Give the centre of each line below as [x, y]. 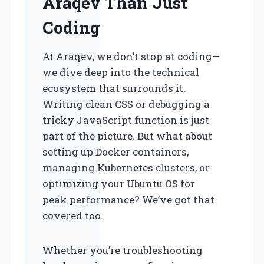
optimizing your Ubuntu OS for [119, 184]
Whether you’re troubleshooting [123, 250]
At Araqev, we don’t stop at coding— [131, 57]
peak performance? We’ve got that [128, 200]
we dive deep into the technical [121, 72]
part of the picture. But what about [127, 136]
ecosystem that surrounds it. [114, 88]
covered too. [73, 216]
